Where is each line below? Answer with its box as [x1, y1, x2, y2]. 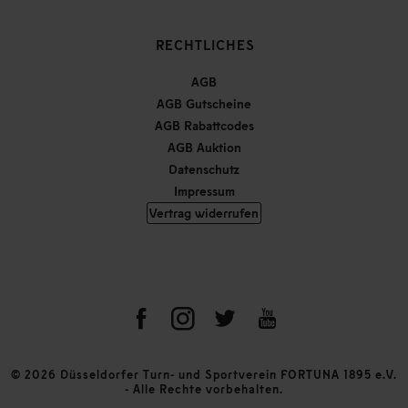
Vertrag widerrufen [149, 204, 259, 220]
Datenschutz [168, 160, 240, 177]
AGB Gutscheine [157, 95, 251, 111]
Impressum [173, 182, 235, 199]
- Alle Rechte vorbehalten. [125, 381, 283, 396]
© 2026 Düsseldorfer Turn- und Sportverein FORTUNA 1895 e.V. [11, 366, 397, 382]
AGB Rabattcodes [154, 117, 254, 133]
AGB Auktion [167, 138, 241, 155]
